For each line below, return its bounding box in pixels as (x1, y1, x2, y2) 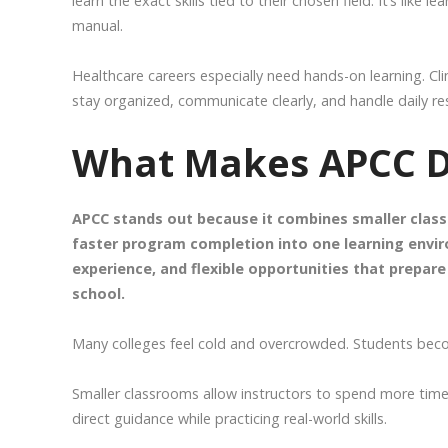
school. (72, 283, 125, 303)
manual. (72, 15, 123, 35)
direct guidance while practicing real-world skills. (72, 408, 387, 428)
